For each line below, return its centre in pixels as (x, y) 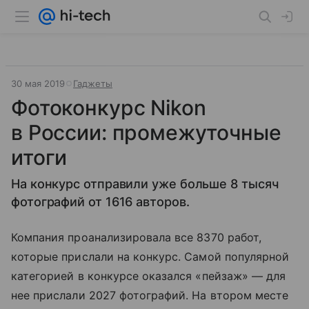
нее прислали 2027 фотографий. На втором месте (150, 295)
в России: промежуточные (146, 132)
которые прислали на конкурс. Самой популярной (150, 257)
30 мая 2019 (38, 83)
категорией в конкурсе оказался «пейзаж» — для (149, 276)
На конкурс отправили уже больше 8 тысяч (145, 184)
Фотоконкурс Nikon (109, 108)
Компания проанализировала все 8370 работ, (136, 237)
